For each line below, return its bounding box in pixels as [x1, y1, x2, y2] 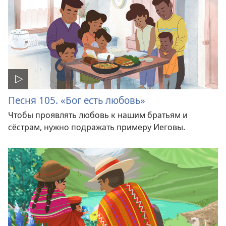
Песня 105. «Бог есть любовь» [8, 93, 145, 107]
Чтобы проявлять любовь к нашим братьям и [8, 109, 188, 121]
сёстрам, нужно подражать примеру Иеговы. [8, 121, 185, 133]
